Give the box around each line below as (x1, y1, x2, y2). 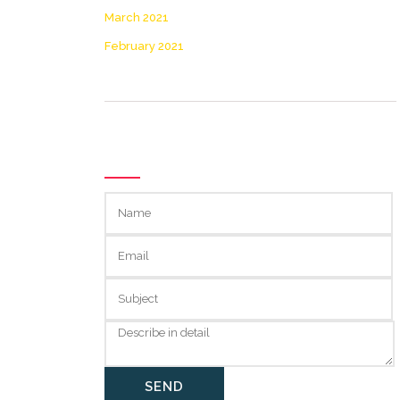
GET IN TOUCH (104, 135, 324, 171)
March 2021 (104, 11, 169, 24)
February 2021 (104, 39, 184, 53)
